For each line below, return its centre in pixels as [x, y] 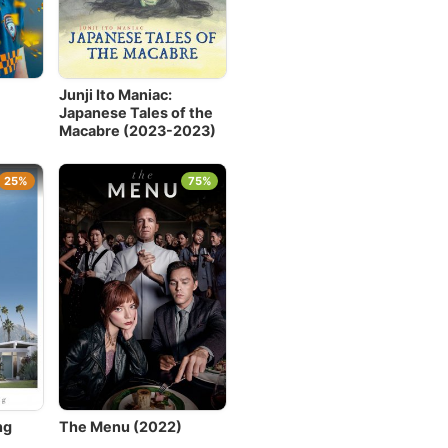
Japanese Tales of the [135, 113]
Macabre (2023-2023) [137, 131]
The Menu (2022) [120, 426]
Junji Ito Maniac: [115, 95]
